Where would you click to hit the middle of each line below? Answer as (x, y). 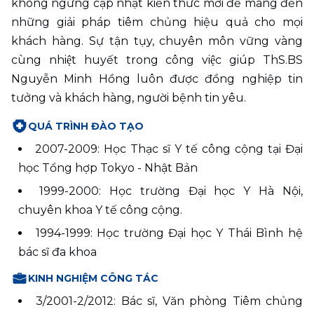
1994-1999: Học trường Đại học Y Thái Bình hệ (169, 233)
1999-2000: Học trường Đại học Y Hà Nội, (171, 191)
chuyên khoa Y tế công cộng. (100, 210)
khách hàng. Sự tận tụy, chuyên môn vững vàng (157, 41)
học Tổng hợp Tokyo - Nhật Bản (108, 168)
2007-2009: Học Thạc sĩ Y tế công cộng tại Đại (169, 149)
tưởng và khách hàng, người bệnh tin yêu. (129, 97)
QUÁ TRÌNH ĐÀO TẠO (86, 126)
